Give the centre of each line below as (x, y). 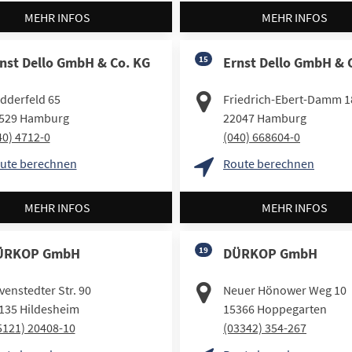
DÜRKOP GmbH (270, 253)
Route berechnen (269, 164)
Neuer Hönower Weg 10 (285, 290)
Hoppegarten (292, 308)
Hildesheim (49, 308)
